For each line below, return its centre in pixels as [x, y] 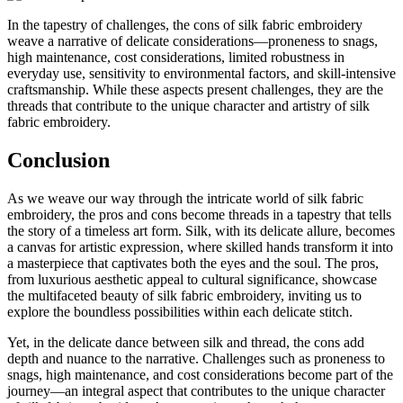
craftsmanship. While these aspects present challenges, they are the [195, 90]
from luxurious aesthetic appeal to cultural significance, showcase [192, 280]
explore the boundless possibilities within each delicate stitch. [180, 312]
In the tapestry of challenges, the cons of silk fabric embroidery [185, 25]
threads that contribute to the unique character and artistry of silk [188, 106]
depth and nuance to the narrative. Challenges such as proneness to [196, 359]
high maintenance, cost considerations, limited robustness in [176, 58]
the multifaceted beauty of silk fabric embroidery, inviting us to [184, 296]
